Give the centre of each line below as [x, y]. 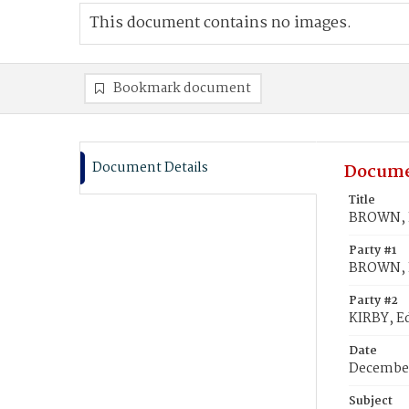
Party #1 [372, 251]
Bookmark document [182, 89]
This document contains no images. [220, 23]
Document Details [150, 168]
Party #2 [373, 301]
